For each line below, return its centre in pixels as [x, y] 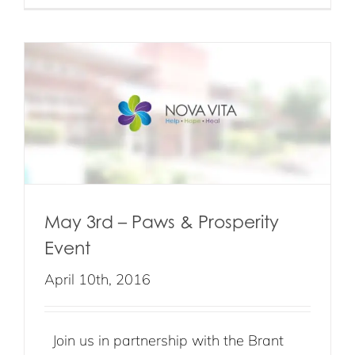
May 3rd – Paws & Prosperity [162, 221]
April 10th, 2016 [97, 279]
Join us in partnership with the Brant [164, 340]
